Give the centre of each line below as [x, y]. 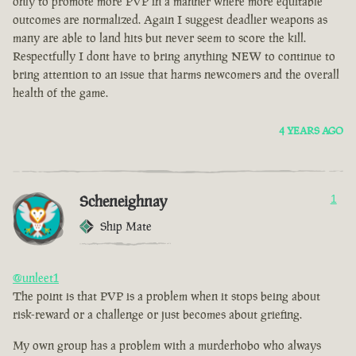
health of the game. [60, 93]
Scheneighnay [124, 201]
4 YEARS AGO [311, 131]
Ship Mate [126, 226]
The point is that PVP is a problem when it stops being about [166, 296]
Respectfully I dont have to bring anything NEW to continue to [174, 56]
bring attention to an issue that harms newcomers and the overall [176, 75]
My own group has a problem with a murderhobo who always [167, 346]
